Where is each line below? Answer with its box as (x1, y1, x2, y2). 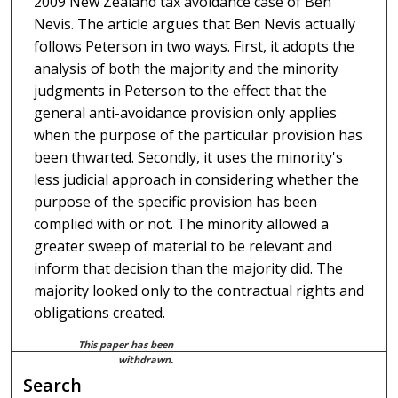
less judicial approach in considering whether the (33, 169, 359, 189)
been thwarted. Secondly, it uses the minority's (33, 147, 343, 167)
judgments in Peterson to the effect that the (33, 80, 327, 100)
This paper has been (78, 337, 174, 351)
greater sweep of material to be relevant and (33, 235, 332, 256)
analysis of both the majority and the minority (33, 58, 338, 78)
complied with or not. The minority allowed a (33, 213, 329, 234)
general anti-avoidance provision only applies (33, 102, 337, 123)
